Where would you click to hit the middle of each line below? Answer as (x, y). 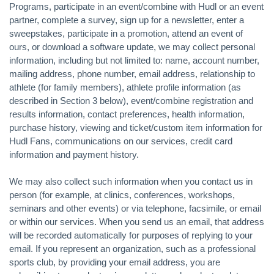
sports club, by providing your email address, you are (115, 262)
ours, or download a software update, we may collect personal (132, 46)
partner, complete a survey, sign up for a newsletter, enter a (127, 20)
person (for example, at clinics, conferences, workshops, (122, 195)
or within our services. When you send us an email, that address (137, 222)
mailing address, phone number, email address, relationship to (132, 73)
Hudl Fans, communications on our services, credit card (121, 141)
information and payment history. (74, 154)
